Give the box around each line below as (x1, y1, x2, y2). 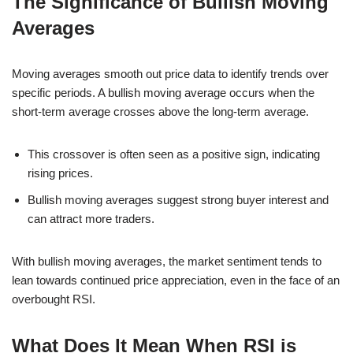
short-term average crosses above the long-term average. (12, 104, 309, 118)
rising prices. (28, 165, 93, 180)
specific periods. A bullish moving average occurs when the (12, 85, 314, 99)
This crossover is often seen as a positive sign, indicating (28, 147, 320, 161)
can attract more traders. (28, 211, 154, 225)
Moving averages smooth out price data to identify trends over (12, 66, 329, 80)
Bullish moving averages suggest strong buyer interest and (28, 192, 329, 206)
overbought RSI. (12, 292, 95, 306)
